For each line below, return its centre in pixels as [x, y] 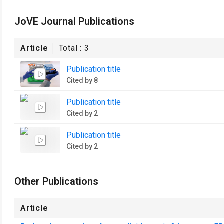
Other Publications [56, 181]
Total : [72, 48]
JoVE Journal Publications [74, 21]
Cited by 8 [82, 80]
